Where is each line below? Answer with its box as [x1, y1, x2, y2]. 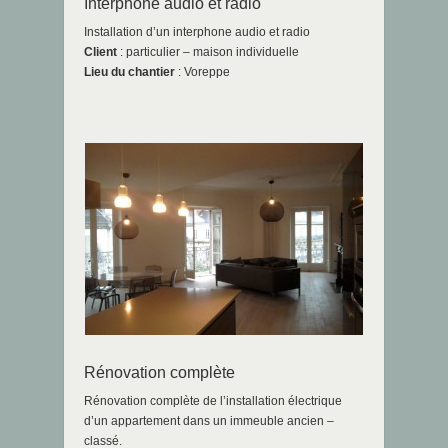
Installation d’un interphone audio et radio [84, 24, 310, 39]
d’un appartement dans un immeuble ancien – [84, 413, 334, 428]
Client [84, 44, 117, 59]
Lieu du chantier [84, 64, 175, 79]
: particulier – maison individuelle [117, 44, 299, 59]
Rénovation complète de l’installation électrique [84, 393, 342, 408]
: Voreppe [175, 64, 230, 79]
